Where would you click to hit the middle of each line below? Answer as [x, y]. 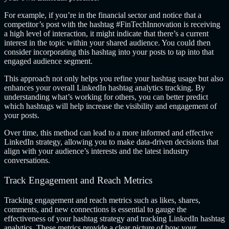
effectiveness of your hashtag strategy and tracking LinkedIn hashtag [114, 218]
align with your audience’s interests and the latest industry [97, 151]
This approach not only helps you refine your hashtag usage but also [114, 79]
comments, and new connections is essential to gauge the [95, 209]
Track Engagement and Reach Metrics [78, 180]
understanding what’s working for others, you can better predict [106, 97]
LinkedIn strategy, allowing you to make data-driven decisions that [111, 142]
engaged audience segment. [48, 61]
